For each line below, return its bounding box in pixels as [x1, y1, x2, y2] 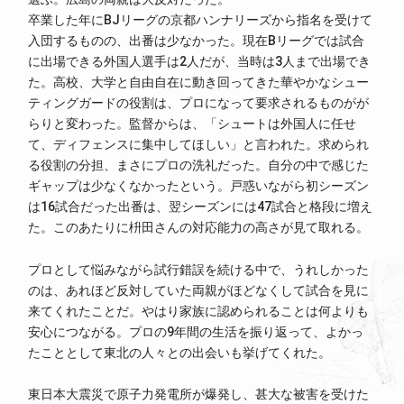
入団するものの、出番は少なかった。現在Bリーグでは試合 [28, 33, 365, 49]
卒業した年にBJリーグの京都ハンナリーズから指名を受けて [28, 13, 373, 28]
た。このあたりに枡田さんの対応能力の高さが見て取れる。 [28, 220, 370, 235]
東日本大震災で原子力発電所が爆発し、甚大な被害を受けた [28, 387, 370, 402]
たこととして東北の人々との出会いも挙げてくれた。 [28, 344, 332, 360]
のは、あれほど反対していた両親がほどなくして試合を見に [28, 282, 370, 298]
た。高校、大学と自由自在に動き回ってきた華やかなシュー [28, 75, 370, 90]
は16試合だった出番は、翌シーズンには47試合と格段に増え [28, 199, 373, 215]
